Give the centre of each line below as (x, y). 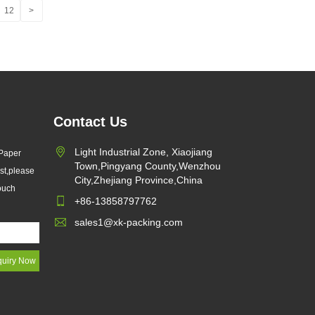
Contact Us (90, 121)
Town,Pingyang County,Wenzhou (148, 166)
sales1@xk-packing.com (129, 222)
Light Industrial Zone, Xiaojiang (143, 152)
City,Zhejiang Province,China (139, 180)
